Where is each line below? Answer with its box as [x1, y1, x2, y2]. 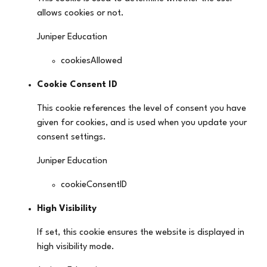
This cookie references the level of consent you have [37, 104, 247, 113]
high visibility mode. [37, 242, 115, 252]
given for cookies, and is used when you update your [37, 118, 247, 128]
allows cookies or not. [37, 8, 125, 18]
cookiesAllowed [61, 56, 123, 66]
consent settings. [37, 132, 107, 142]
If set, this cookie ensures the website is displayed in [37, 228, 245, 237]
